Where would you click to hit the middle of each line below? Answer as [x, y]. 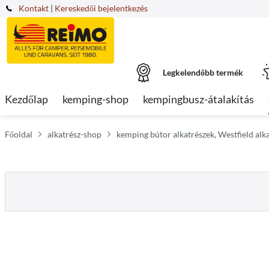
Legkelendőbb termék [203, 72]
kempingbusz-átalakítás [198, 99]
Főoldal [19, 134]
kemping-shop [95, 99]
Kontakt [34, 8]
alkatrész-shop [74, 134]
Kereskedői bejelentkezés [101, 8]
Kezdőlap [26, 99]
